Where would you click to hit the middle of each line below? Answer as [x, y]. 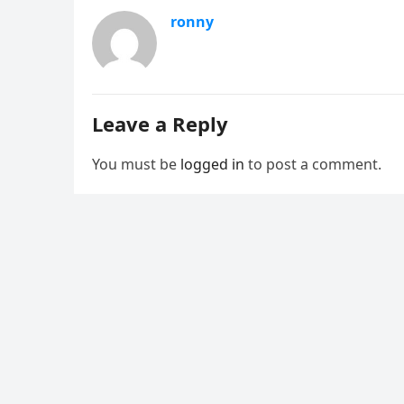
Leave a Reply [160, 124]
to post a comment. [313, 164]
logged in [212, 164]
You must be [136, 164]
